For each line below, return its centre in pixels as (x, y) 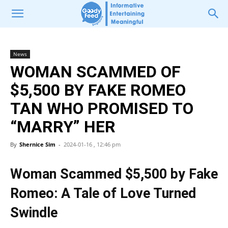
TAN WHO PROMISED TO (102, 108)
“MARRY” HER (63, 127)
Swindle (34, 213)
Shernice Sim (37, 144)
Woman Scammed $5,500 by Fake (114, 174)
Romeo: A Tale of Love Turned (103, 193)
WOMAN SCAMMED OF (95, 72)
